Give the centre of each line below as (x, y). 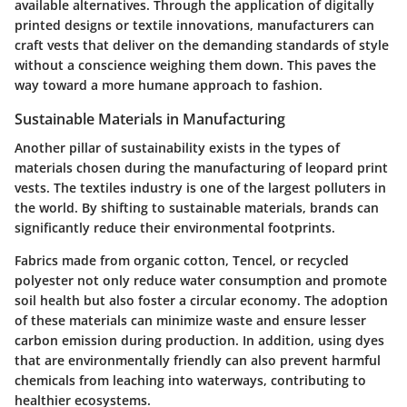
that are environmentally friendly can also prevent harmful (198, 360)
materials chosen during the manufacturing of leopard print (201, 167)
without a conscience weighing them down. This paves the (195, 65)
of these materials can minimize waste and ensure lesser (190, 320)
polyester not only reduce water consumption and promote (201, 280)
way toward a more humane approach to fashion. (169, 84)
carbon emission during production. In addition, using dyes (199, 340)
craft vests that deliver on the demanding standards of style (202, 45)
